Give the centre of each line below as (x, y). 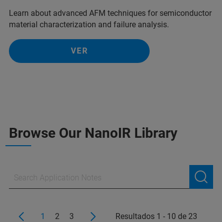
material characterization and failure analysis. (89, 25)
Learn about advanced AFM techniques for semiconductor (110, 13)
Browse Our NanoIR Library (93, 133)
